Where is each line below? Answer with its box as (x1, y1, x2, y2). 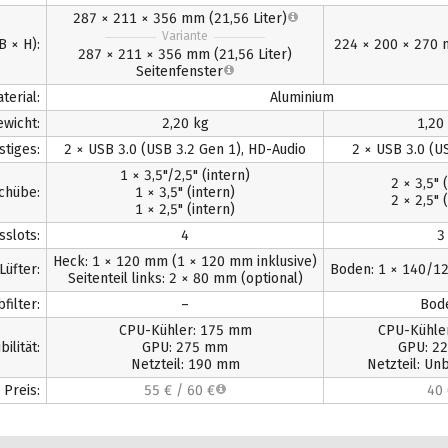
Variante (162, 28, 208, 43)
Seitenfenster (136, 62, 223, 80)
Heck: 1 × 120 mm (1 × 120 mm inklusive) (53, 252, 317, 270)
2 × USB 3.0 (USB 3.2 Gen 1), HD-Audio (64, 140, 306, 158)
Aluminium (270, 88, 334, 106)
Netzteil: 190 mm (130, 355, 240, 373)
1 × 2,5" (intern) (135, 200, 235, 218)
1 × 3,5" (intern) (135, 183, 235, 201)
